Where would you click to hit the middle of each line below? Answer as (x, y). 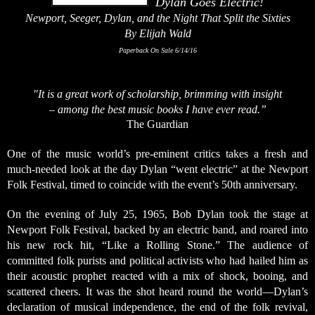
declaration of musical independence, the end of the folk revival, (157, 307)
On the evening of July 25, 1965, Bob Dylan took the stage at (157, 214)
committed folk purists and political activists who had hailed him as (157, 260)
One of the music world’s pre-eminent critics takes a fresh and (157, 153)
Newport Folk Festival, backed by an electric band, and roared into (157, 229)
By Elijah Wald (157, 33)
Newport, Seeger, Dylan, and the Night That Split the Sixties (157, 18)
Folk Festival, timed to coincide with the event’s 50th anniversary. (152, 184)
